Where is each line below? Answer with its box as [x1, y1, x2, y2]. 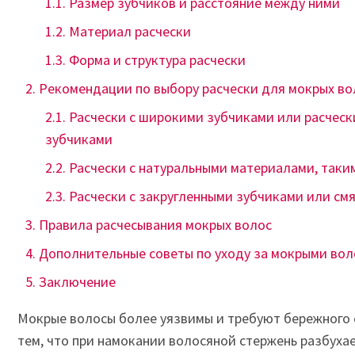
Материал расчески [69, 22, 191, 40]
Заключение [39, 273, 116, 291]
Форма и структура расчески [69, 51, 246, 69]
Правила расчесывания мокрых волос [39, 216, 272, 234]
